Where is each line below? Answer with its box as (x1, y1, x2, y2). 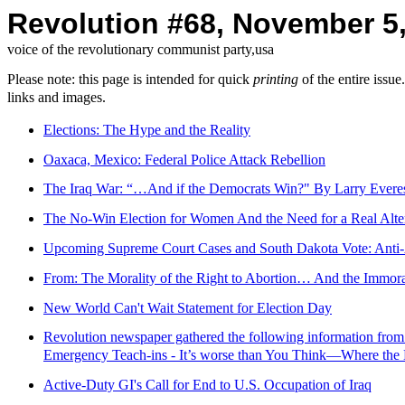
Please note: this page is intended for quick (7, 71, 253, 87)
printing (253, 71, 298, 87)
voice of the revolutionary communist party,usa (7, 42, 274, 57)
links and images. (7, 89, 106, 105)
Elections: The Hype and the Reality (43, 121, 250, 137)
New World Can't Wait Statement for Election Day (43, 299, 332, 316)
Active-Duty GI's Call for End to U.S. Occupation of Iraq (43, 377, 372, 393)
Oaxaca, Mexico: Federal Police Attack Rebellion (43, 151, 325, 167)
